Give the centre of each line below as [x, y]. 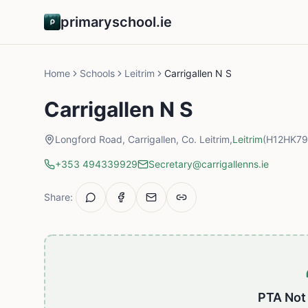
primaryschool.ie [116, 22]
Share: [58, 197]
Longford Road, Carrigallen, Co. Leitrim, [144, 139]
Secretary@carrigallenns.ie [209, 164]
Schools [97, 73]
